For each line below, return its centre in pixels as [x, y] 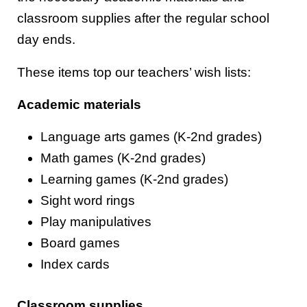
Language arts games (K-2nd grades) [151, 137]
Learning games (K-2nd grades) [135, 180]
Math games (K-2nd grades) [123, 158]
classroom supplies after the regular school [143, 19]
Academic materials [79, 105]
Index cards [75, 265]
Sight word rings [88, 201]
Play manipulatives [96, 222]
